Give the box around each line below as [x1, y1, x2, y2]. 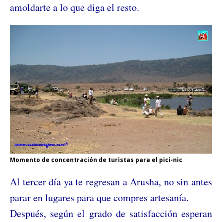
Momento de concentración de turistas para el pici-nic [10, 156, 182, 165]
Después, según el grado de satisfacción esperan [10, 207, 212, 221]
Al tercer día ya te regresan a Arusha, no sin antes [10, 175, 212, 189]
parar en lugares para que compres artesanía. [10, 191, 189, 205]
